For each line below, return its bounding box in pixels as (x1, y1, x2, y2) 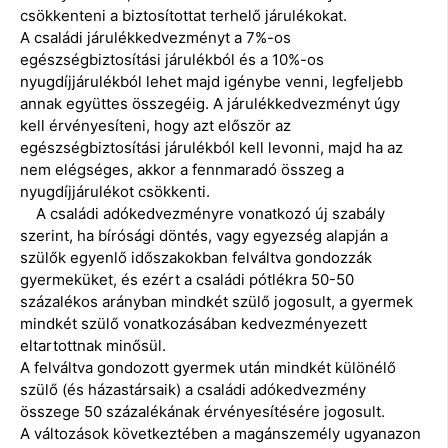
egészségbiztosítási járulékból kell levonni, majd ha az (20, 138, 403, 158)
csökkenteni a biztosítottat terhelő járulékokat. (20, 6, 347, 26)
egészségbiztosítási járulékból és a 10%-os (20, 50, 324, 70)
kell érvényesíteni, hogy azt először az (20, 116, 291, 136)
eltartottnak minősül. (20, 336, 166, 356)
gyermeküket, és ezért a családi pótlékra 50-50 (20, 270, 354, 290)
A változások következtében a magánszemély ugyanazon (20, 424, 421, 444)
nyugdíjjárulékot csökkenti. (20, 182, 210, 202)
